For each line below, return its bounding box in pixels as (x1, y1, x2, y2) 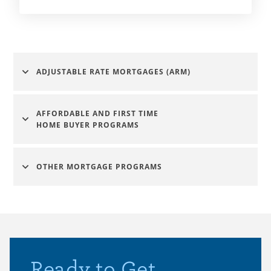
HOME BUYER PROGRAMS (36, 120, 139, 130)
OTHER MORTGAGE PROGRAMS (36, 162, 162, 172)
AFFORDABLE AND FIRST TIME (36, 108, 161, 119)
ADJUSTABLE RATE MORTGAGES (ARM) (36, 67, 191, 77)
